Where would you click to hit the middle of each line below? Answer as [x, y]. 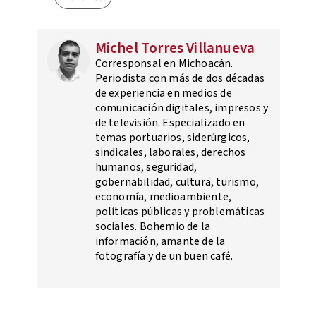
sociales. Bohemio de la [153, 227]
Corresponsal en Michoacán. [164, 64]
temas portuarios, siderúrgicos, [172, 138]
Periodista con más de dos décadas [180, 79]
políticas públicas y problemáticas [180, 212]
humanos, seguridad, [146, 168]
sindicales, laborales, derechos [170, 153]
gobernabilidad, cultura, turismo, [177, 182]
